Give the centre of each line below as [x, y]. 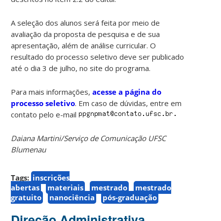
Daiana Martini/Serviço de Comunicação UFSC [89, 138]
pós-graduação [130, 197]
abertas [25, 187]
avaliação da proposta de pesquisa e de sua [86, 34]
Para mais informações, [52, 92]
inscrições [51, 177]
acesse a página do [127, 92]
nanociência [72, 197]
